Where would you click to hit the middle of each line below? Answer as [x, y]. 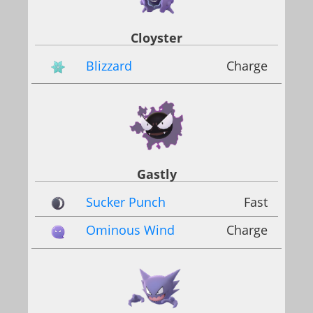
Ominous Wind [130, 230]
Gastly [156, 174]
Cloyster [156, 38]
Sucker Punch [126, 202]
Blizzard [109, 66]
